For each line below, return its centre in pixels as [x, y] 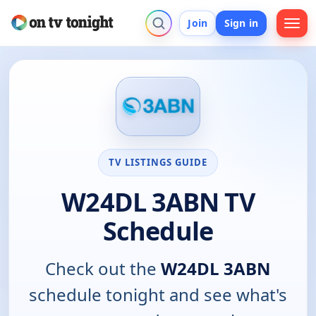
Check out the [103, 268]
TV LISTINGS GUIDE [158, 162]
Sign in [241, 23]
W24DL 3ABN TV [158, 202]
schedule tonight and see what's [158, 294]
